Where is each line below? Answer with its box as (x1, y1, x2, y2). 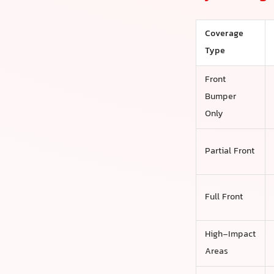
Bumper (204, 90, 236, 105)
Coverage (204, 27, 243, 42)
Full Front (204, 190, 243, 205)
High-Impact (204, 228, 256, 242)
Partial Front (204, 144, 254, 159)
